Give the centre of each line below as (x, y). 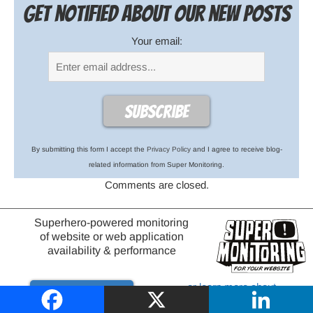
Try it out (82, 297)
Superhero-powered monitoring (112, 223)
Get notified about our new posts (156, 14)
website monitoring (231, 300)
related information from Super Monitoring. (156, 164)
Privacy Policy (168, 149)
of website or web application (111, 236)
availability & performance (111, 250)
